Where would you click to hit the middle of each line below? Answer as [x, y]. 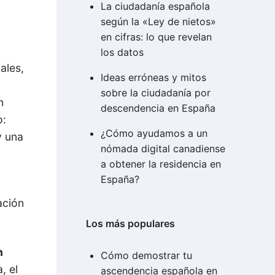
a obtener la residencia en [161, 164]
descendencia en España [158, 108]
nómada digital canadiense [163, 149]
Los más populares [130, 224]
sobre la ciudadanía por [155, 93]
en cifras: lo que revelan [156, 37]
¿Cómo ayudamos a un [154, 134]
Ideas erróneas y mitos [153, 78]
